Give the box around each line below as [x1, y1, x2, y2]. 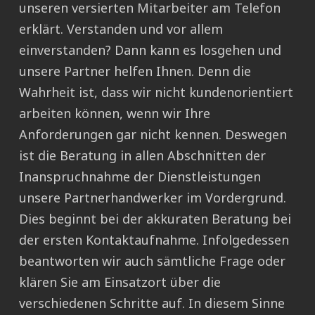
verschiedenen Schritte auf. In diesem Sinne [19, 295, 285, 312]
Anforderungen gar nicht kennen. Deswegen [19, 126, 287, 143]
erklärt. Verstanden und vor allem [19, 20, 223, 38]
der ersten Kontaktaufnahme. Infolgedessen [19, 231, 289, 249]
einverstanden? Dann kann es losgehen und [19, 41, 281, 59]
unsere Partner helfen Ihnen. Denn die [19, 63, 251, 80]
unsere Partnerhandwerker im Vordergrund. [19, 189, 286, 207]
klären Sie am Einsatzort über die [19, 274, 221, 291]
